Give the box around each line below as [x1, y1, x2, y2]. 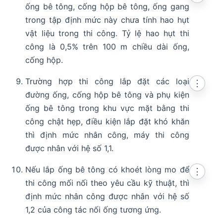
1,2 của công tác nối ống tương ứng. [25, 204, 162, 215]
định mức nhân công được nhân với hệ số [25, 191, 189, 201]
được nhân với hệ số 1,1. [25, 143, 114, 153]
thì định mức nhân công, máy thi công [25, 129, 189, 140]
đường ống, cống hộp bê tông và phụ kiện [25, 89, 189, 100]
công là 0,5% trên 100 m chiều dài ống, [25, 41, 189, 52]
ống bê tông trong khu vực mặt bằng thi [25, 103, 189, 113]
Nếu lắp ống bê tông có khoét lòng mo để [25, 164, 189, 174]
